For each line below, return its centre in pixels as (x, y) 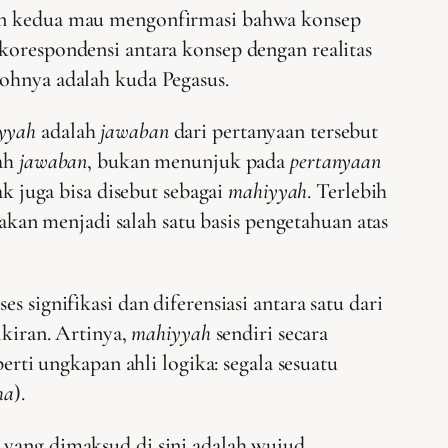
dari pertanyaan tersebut (273, 131)
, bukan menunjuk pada (189, 161)
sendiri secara (272, 333)
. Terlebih (347, 191)
